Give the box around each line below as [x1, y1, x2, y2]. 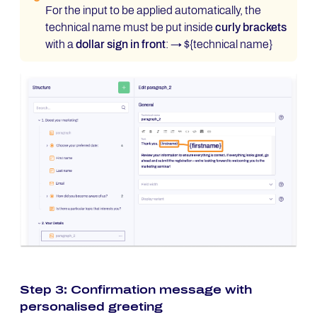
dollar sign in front [76, 38, 166, 50]
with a [45, 38, 76, 50]
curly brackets [215, 21, 287, 33]
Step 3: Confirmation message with [20, 284, 252, 296]
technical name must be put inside [45, 21, 215, 33]
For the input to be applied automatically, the [45, 4, 261, 16]
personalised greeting [20, 301, 163, 313]
